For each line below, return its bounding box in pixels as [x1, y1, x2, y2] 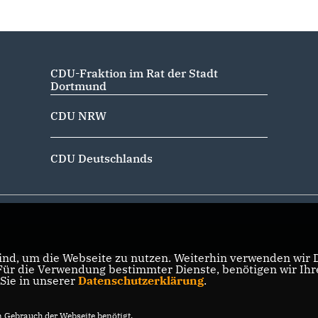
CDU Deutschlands [50, 151, 153, 165]
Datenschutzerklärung [77, 273, 204, 287]
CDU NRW [50, 109, 106, 123]
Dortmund [50, 79, 106, 93]
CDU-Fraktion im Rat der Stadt [50, 66, 218, 80]
